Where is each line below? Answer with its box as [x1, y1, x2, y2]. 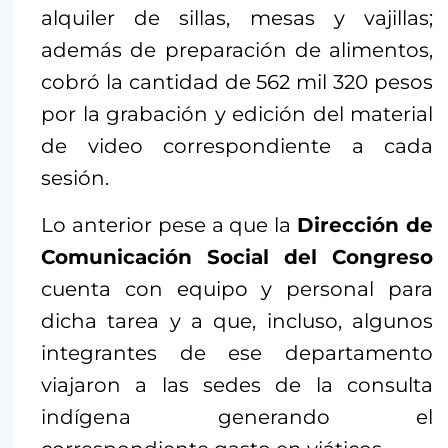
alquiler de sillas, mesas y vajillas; [41, 5, 433, 30]
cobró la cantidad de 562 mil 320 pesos [41, 69, 433, 94]
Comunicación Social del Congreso [41, 244, 433, 269]
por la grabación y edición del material [41, 101, 433, 126]
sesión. [41, 165, 109, 190]
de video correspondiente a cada [41, 133, 433, 158]
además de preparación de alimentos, [41, 37, 433, 62]
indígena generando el [41, 404, 433, 429]
